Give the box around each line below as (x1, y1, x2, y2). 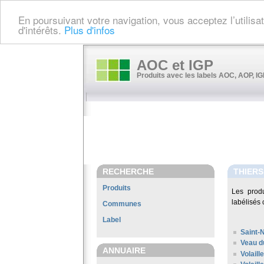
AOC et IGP (137, 57, 213, 73)
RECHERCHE (103, 167, 154, 176)
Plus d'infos (64, 22, 115, 37)
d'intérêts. (18, 22, 64, 37)
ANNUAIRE (103, 246, 146, 255)
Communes (103, 200, 141, 208)
